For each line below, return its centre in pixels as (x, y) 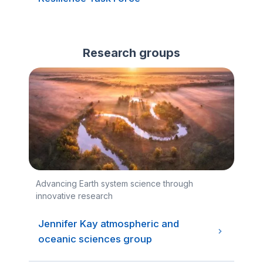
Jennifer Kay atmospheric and (109, 224)
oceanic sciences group (95, 239)
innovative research (74, 196)
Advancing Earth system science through (114, 183)
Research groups (131, 53)
